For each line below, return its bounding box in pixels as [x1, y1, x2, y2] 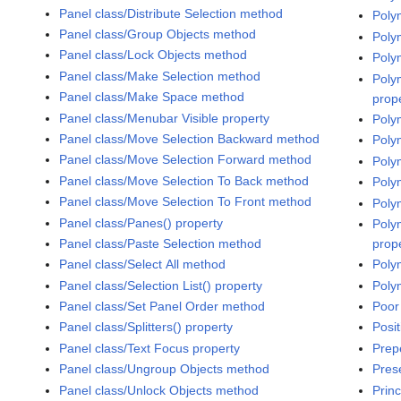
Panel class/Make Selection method [59, 68, 261, 83]
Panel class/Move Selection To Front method [59, 194, 312, 209]
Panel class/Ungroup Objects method [59, 362, 270, 377]
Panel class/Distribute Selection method [59, 5, 284, 21]
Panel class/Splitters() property [59, 320, 234, 335]
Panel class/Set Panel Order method [59, 299, 266, 314]
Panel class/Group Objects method [59, 27, 257, 41]
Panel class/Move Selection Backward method [59, 131, 320, 146]
